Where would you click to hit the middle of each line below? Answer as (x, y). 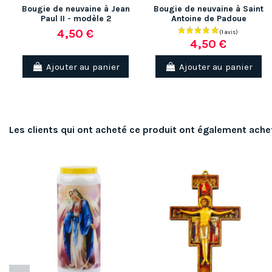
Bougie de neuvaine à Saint (209, 9)
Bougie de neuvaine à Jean (76, 9)
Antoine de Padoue (209, 19)
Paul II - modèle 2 (76, 19)
